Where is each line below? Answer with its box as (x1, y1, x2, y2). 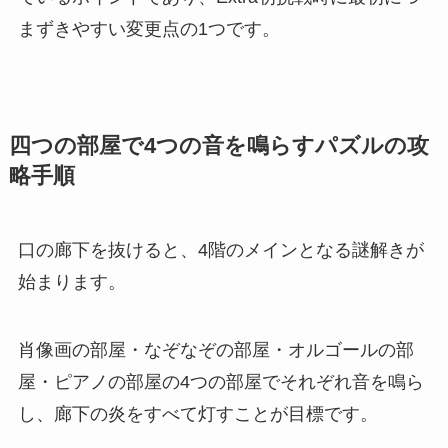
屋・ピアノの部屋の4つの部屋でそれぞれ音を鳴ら (17, 372, 424, 393)
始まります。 (17, 272, 126, 293)
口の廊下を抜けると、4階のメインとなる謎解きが (17, 240, 424, 261)
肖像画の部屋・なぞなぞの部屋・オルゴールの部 (17, 340, 414, 361)
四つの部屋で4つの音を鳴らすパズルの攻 (8, 134, 429, 159)
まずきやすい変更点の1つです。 (17, 19, 280, 40)
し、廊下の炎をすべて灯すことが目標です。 (17, 404, 378, 425)
